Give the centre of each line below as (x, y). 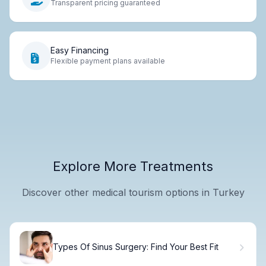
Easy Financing (80, 50)
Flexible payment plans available (108, 61)
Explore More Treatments (133, 166)
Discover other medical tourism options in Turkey (133, 192)
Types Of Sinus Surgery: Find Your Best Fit (136, 247)
